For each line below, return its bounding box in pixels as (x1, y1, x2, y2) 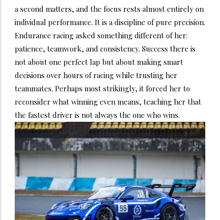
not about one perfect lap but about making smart (15, 57, 183, 67)
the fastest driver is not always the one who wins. (15, 110, 180, 120)
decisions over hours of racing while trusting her (15, 70, 177, 81)
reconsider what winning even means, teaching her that (15, 97, 201, 107)
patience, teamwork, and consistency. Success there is (15, 44, 195, 54)
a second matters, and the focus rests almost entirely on (15, 4, 204, 14)
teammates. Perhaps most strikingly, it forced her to (15, 83, 190, 94)
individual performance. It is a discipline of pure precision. (15, 17, 205, 27)
